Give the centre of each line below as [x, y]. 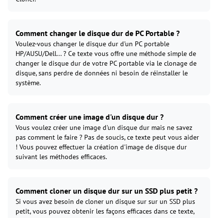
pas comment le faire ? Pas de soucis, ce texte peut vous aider [107, 137]
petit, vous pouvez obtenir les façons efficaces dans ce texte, [105, 211]
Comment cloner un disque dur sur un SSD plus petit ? [107, 191]
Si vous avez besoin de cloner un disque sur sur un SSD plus [105, 201]
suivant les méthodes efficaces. [61, 156]
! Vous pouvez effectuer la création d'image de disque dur [101, 147]
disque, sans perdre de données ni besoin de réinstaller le [102, 73]
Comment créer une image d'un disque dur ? [90, 117]
